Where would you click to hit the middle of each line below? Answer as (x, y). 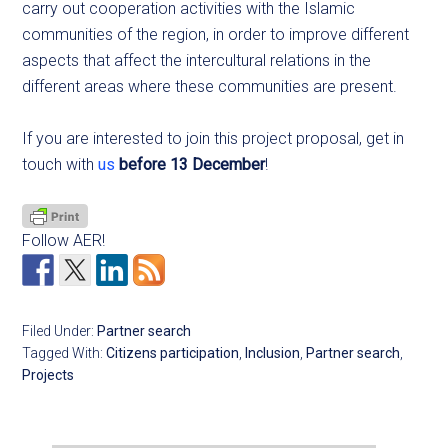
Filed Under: (60, 330)
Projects (48, 374)
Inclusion (273, 352)
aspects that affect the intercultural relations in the (197, 60)
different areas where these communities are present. (210, 86)
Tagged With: (64, 352)
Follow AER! (64, 240)
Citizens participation (173, 352)
